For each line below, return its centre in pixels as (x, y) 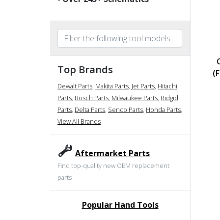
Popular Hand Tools (120, 205)
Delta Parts (90, 109)
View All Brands (79, 121)
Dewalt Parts (75, 86)
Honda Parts (163, 109)
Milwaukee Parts (135, 97)
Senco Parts (125, 109)
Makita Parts (112, 86)
